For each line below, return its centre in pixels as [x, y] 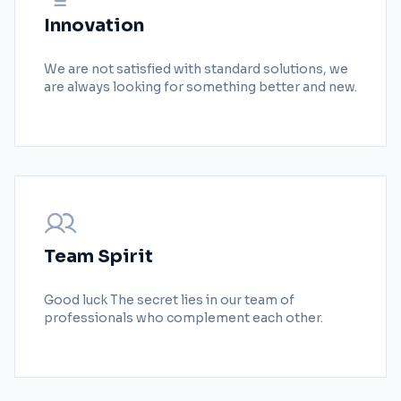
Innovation [94, 26]
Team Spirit [98, 256]
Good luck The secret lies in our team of [169, 300]
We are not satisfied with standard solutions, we [196, 69]
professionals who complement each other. [183, 318]
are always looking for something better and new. [200, 87]
